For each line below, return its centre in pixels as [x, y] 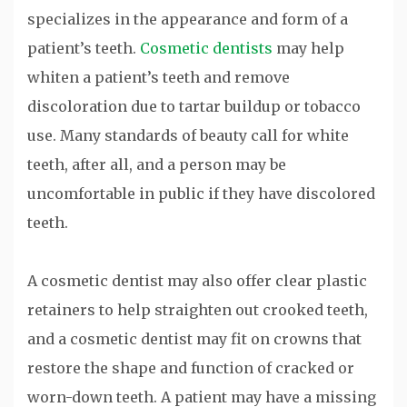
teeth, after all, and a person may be [157, 164]
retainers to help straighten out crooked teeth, [198, 309]
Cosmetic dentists [206, 48]
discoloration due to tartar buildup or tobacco [194, 106]
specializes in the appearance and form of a [188, 19]
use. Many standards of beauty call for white [188, 135]
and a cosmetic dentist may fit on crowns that [194, 338]
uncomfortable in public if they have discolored [201, 193]
